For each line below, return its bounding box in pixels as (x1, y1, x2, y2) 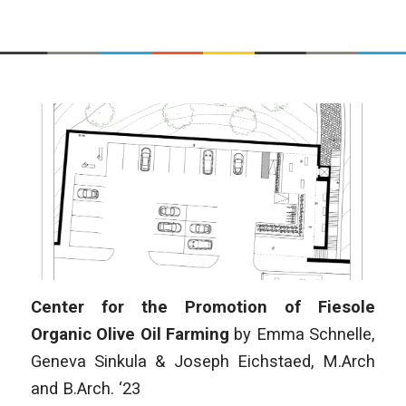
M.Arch (314, 352, 376, 372)
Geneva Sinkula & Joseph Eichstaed (30, 352, 312, 372)
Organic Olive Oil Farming (30, 324, 235, 344)
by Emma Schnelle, (234, 324, 376, 344)
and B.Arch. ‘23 (30, 379, 140, 399)
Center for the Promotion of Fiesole (30, 297, 376, 317)
